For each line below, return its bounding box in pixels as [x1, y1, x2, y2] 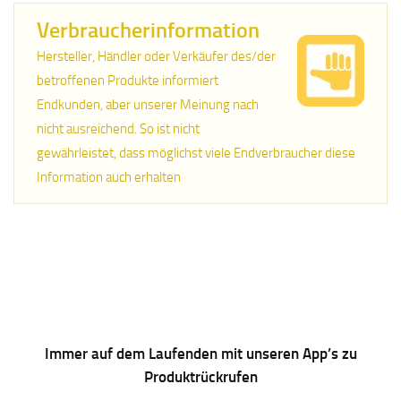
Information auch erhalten [37, 168, 182, 185]
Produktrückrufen [143, 367, 258, 386]
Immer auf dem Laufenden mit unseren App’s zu [44, 344, 357, 363]
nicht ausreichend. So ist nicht [37, 120, 200, 137]
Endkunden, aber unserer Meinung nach [37, 96, 260, 113]
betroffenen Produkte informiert [37, 72, 219, 89]
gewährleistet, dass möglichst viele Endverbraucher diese [37, 144, 356, 161]
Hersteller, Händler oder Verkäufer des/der [37, 47, 277, 64]
